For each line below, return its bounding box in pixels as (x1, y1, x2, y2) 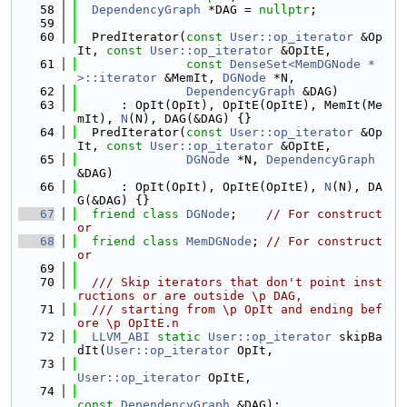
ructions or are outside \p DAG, (77, 289, 303, 303)
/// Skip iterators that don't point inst (77, 275, 382, 289)
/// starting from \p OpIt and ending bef (77, 303, 382, 316)
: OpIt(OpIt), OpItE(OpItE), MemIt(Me (77, 98, 382, 112)
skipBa (332, 330, 382, 343)
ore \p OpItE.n (77, 316, 179, 330)
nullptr (259, 3, 310, 16)
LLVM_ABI (92, 330, 150, 343)
